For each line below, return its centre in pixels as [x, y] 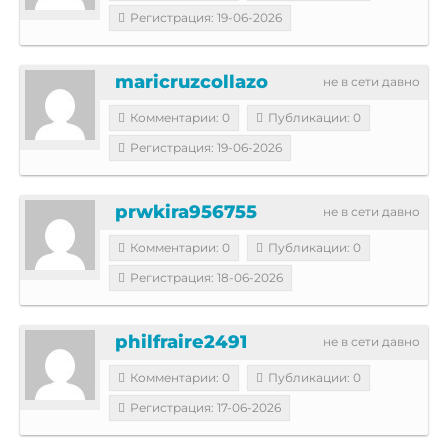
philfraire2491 [181, 341]
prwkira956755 [186, 211]
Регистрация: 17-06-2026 [205, 407]
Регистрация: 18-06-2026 [206, 277]
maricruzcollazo [191, 81]
